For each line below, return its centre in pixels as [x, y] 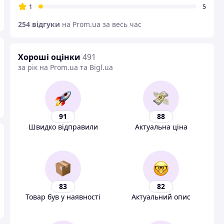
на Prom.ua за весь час [102, 24]
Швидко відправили [63, 127]
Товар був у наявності [63, 197]
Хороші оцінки [49, 57]
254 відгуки [39, 24]
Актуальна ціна [161, 127]
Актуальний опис [161, 197]
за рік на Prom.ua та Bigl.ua [65, 67]
